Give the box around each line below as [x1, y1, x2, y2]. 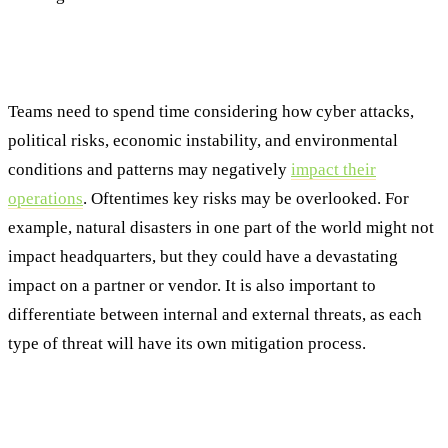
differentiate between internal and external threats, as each [8, 305, 422, 324]
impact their [291, 160, 376, 179]
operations [8, 189, 83, 208]
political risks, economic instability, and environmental [8, 131, 398, 150]
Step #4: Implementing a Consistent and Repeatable [8, 382, 435, 405]
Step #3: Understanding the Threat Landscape [8, 33, 387, 56]
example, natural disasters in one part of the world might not [8, 218, 434, 237]
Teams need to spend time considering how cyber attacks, [8, 102, 414, 121]
